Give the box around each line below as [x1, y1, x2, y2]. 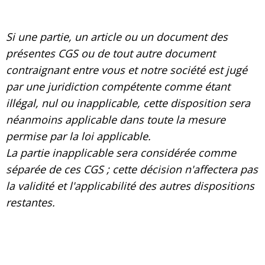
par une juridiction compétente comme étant [6, 79, 230, 94]
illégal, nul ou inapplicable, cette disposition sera [6, 96, 250, 111]
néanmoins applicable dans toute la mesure [6, 112, 225, 127]
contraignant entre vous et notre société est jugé [6, 63, 247, 77]
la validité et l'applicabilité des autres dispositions [6, 179, 254, 193]
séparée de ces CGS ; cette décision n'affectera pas [6, 162, 258, 177]
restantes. [6, 195, 55, 210]
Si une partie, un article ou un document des [6, 30, 228, 44]
